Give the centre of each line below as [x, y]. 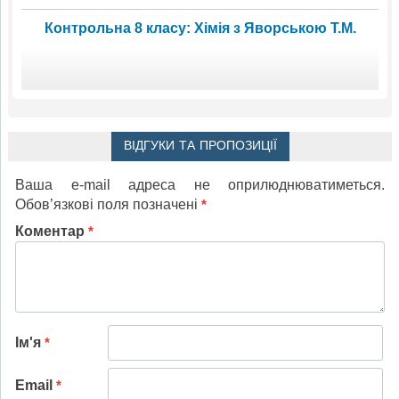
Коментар [52, 232]
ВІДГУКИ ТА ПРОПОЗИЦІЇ [200, 147]
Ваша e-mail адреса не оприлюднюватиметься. [200, 185]
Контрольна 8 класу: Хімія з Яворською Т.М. [200, 28]
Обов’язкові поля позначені [108, 205]
